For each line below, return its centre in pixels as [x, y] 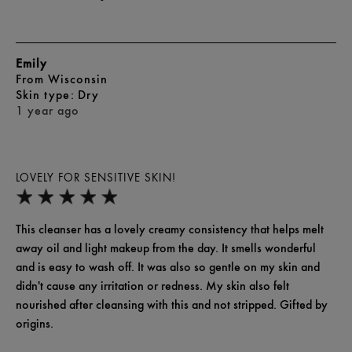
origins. [35, 324]
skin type [48, 95]
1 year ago [48, 111]
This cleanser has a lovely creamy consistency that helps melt [170, 229]
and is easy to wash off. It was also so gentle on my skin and [168, 267]
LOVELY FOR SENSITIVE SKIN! [96, 178]
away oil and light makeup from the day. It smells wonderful [166, 248]
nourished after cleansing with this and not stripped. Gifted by [172, 305]
